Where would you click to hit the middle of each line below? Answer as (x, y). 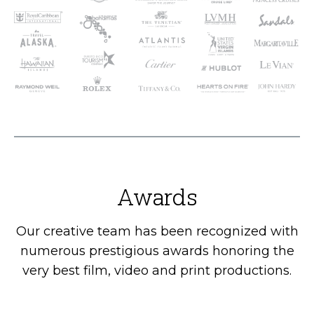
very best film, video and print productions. (157, 270)
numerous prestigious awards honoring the (157, 251)
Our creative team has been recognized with (157, 231)
